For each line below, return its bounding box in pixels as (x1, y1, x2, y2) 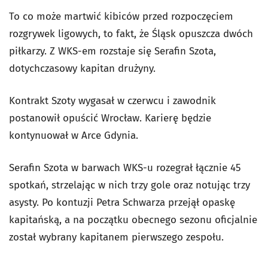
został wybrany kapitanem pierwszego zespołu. (9, 231, 227, 243)
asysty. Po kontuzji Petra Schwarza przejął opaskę (9, 196, 235, 209)
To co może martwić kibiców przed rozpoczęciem (9, 10, 233, 23)
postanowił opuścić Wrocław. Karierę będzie (9, 112, 211, 124)
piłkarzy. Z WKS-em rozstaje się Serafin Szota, (9, 45, 216, 57)
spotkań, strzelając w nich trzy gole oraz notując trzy (9, 179, 250, 191)
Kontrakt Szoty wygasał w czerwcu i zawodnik (9, 95, 216, 107)
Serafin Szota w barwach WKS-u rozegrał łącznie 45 (9, 162, 241, 174)
